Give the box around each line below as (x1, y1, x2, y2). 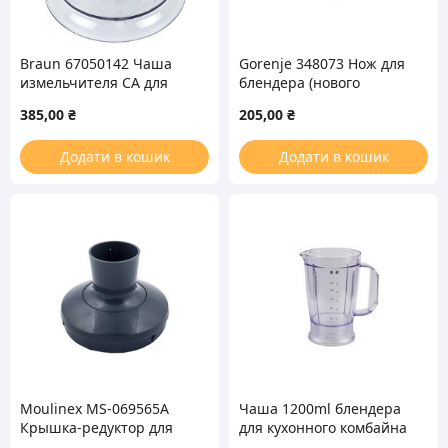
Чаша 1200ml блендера (239, 399, 401, 419)
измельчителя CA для (20, 73, 168, 92)
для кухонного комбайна (239, 418, 407, 438)
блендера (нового (239, 73, 360, 92)
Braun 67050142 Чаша (20, 54, 172, 73)
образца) (239, 92, 300, 111)
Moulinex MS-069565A (20, 399, 169, 419)
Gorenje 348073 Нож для (239, 54, 405, 73)
